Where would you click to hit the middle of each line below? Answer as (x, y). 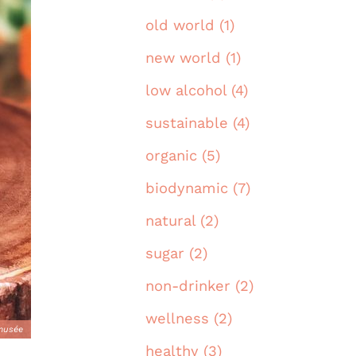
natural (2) (182, 221)
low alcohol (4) (197, 91)
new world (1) (193, 58)
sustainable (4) (197, 123)
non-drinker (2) (199, 286)
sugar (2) (176, 253)
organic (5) (183, 156)
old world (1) (190, 25)
